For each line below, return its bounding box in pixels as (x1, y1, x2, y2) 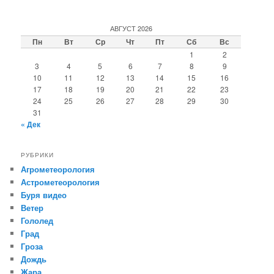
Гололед (21, 214, 54, 226)
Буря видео (21, 188, 67, 201)
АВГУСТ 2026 (109, 23, 152, 34)
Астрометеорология (21, 176, 100, 188)
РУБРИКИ (21, 150, 54, 159)
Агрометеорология (21, 163, 95, 175)
